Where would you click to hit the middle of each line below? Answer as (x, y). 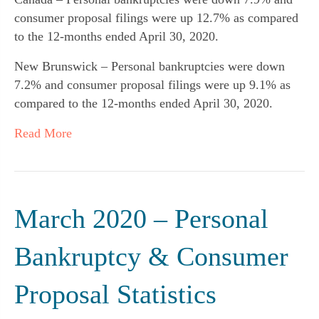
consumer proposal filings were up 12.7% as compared (156, 18)
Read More (43, 134)
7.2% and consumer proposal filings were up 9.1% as (152, 85)
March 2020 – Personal (141, 219)
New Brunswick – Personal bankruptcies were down (150, 67)
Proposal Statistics (115, 294)
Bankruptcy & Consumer (151, 257)
